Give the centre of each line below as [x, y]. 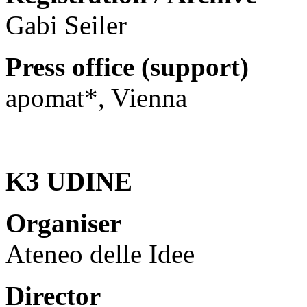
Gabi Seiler [66, 25]
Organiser [63, 223]
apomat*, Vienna [96, 97]
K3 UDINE [69, 181]
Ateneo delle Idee [100, 254]
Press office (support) [127, 66]
